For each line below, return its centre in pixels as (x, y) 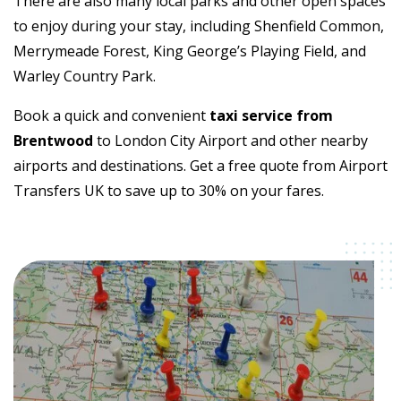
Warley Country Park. (85, 76)
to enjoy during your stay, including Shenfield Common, (199, 26)
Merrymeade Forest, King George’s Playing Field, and (190, 51)
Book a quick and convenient (110, 115)
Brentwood (53, 140)
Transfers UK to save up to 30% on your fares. (169, 190)
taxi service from (269, 115)
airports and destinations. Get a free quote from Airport (200, 165)
